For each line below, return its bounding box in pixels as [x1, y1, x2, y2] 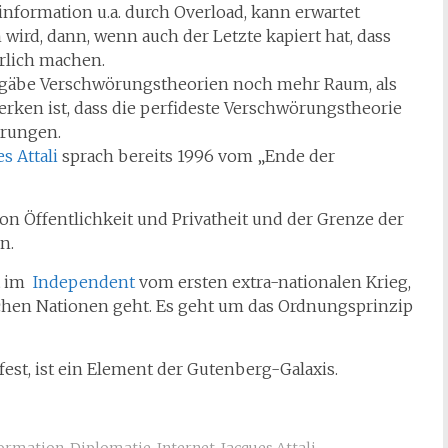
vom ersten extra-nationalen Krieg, [135, 272, 411, 292]
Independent [33, 272, 135, 292]
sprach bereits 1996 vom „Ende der [58, 146, 335, 166]
